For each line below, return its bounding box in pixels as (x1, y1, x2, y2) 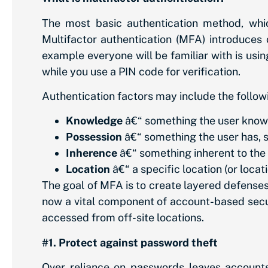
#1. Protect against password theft (42, 236, 218, 249)
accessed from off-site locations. (42, 211, 204, 224)
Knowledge (66, 114, 123, 127)
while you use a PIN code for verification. (42, 65, 240, 78)
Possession (66, 130, 124, 144)
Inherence (66, 147, 117, 160)
